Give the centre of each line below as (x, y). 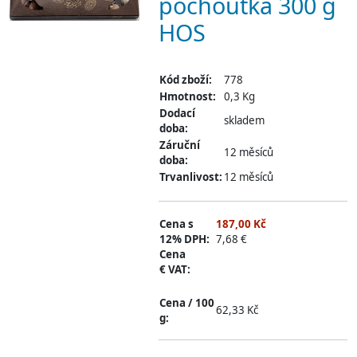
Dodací (177, 113)
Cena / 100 (186, 302)
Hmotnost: (187, 96)
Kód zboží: (185, 79)
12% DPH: (184, 239)
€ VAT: (175, 269)
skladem (244, 120)
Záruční (179, 145)
